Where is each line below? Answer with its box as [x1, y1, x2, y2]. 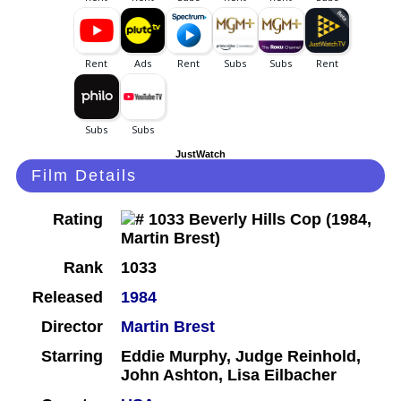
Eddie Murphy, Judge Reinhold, [121, 347, 361, 366]
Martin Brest [121, 318, 215, 337]
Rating [53, 210, 103, 229]
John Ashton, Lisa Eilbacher [121, 366, 337, 385]
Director [41, 318, 103, 337]
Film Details [31, 166, 137, 185]
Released [32, 288, 103, 307]
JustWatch [175, 149, 226, 160]
